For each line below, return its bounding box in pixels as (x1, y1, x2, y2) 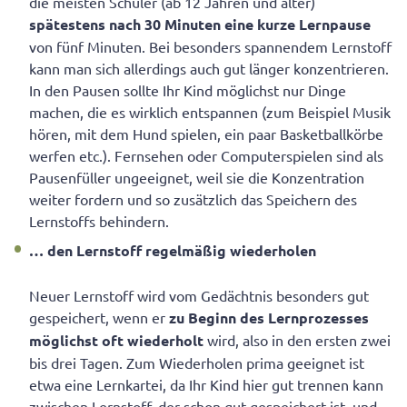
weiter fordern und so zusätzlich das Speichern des (29, 190, 357, 209)
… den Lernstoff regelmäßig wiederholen (29, 241, 316, 261)
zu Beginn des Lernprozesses (169, 308, 369, 328)
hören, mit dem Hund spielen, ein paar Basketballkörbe (29, 124, 383, 144)
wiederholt (127, 331, 207, 351)
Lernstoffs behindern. (29, 212, 169, 231)
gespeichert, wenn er (29, 308, 169, 327)
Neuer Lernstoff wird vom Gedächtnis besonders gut (29, 286, 369, 305)
